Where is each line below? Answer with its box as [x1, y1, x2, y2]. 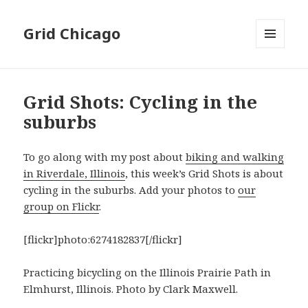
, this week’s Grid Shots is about [125, 166, 284, 181]
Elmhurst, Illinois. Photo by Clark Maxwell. [23, 282, 239, 296]
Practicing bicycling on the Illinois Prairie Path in [23, 265, 272, 280]
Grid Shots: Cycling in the [23, 89, 258, 115]
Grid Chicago [23, 23, 121, 44]
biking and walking [186, 150, 285, 164]
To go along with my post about [23, 150, 186, 164]
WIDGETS [256, 71, 296, 83]
